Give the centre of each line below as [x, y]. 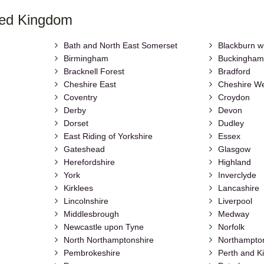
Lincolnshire [86, 201]
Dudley [231, 123]
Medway [234, 214]
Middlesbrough [91, 214]
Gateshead [84, 149]
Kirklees [78, 188]
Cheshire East [90, 85]
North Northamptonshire [108, 240]
